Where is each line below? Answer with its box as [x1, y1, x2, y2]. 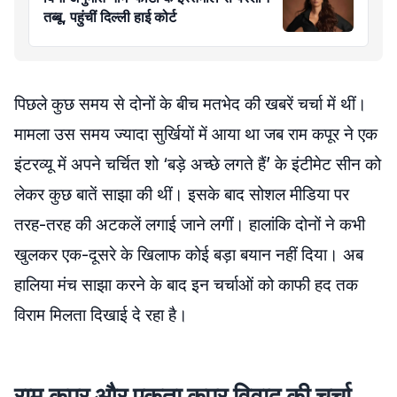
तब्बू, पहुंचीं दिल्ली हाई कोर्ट [43, 8, 176, 26]
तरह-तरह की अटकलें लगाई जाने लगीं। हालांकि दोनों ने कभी [14, 214, 365, 235]
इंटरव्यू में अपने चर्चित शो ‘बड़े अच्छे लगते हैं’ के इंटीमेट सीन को [14, 154, 381, 175]
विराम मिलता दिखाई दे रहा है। [14, 305, 188, 325]
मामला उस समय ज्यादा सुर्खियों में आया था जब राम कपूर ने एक [14, 124, 378, 144]
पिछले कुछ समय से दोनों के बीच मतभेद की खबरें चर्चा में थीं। [14, 94, 367, 114]
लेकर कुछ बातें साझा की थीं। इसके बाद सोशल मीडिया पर [14, 184, 349, 205]
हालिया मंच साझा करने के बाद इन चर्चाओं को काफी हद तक [14, 275, 358, 295]
